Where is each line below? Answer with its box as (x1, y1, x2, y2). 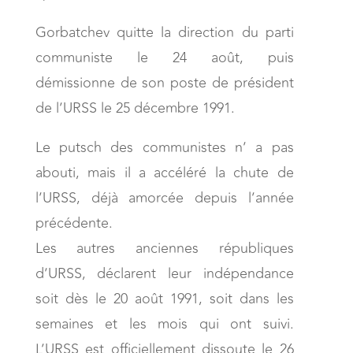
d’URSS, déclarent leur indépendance (35, 262, 294, 284)
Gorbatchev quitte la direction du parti (35, 20, 294, 43)
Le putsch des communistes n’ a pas (35, 136, 294, 158)
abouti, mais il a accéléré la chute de (35, 161, 294, 184)
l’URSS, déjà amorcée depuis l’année (35, 186, 294, 209)
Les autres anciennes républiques (35, 236, 294, 259)
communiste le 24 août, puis (35, 46, 294, 69)
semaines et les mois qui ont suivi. (35, 312, 294, 335)
